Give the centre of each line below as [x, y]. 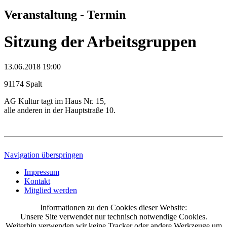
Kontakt [37, 181]
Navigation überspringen [44, 155]
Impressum [42, 172]
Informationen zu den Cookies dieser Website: [113, 207]
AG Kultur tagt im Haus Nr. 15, [55, 101]
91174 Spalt [23, 84]
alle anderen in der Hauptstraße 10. [60, 110]
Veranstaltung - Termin [65, 14]
